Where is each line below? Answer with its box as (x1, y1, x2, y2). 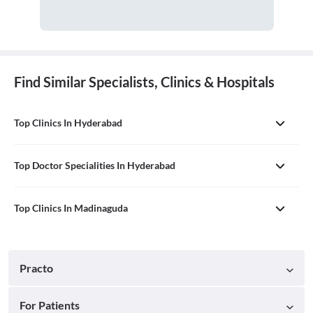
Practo (20, 261, 53, 275)
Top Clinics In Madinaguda (14, 201, 128, 214)
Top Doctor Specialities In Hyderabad (14, 159, 175, 171)
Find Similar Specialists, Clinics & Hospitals (14, 73, 275, 90)
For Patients (20, 298, 80, 312)
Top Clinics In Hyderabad (14, 116, 122, 129)
